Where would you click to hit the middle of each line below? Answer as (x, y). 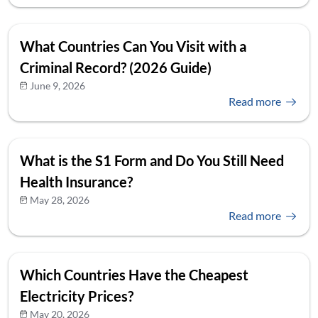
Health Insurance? (76, 181)
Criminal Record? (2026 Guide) (116, 67)
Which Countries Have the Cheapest (134, 274)
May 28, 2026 (59, 199)
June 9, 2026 (57, 85)
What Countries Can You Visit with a (133, 46)
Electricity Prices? (77, 296)
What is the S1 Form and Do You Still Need (152, 160)
